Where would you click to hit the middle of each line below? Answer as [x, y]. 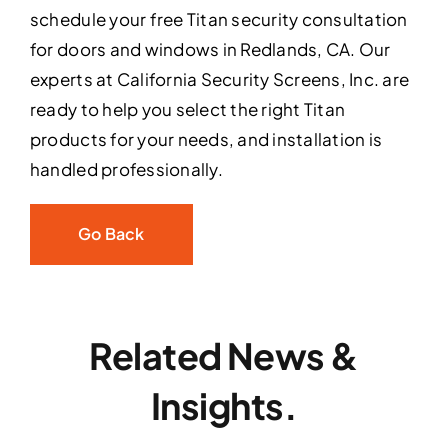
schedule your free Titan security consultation [218, 19]
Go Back [111, 234]
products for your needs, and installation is [206, 139]
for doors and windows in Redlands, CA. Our [210, 49]
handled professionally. [126, 169]
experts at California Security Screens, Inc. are [219, 79]
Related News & [224, 356]
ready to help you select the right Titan [187, 109]
